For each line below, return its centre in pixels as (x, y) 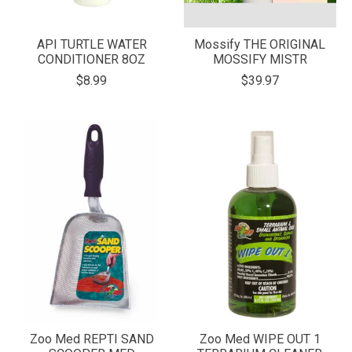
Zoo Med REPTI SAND (92, 339)
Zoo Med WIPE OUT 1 (260, 339)
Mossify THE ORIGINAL (260, 45)
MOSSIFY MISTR (260, 60)
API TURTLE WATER (92, 45)
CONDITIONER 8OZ (92, 60)
